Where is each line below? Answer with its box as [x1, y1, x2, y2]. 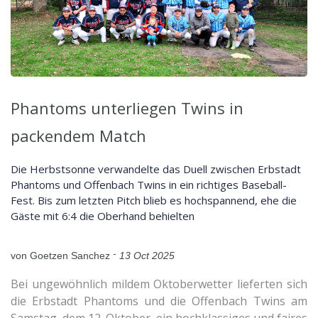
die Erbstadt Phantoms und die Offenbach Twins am [11, 293, 307, 309]
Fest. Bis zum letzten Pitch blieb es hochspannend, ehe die [11, 193, 297, 208]
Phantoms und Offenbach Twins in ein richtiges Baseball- [11, 177, 287, 192]
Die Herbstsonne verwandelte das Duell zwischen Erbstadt [11, 162, 301, 177]
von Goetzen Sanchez [11, 250, 110, 262]
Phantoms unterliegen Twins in [11, 97, 243, 119]
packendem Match [11, 125, 146, 147]
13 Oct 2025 [119, 250, 175, 262]
